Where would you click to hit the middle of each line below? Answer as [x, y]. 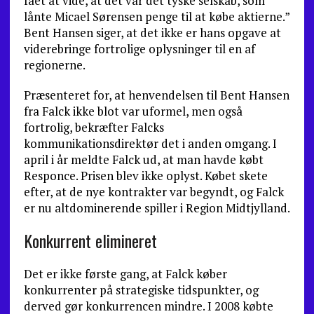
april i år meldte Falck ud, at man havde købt [143, 159]
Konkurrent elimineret [90, 240]
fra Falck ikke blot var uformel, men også [133, 111]
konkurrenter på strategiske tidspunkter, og [141, 290]
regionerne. [54, 65]
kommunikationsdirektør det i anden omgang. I [150, 143]
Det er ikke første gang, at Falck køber [125, 274]
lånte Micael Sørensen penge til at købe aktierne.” [156, 16]
